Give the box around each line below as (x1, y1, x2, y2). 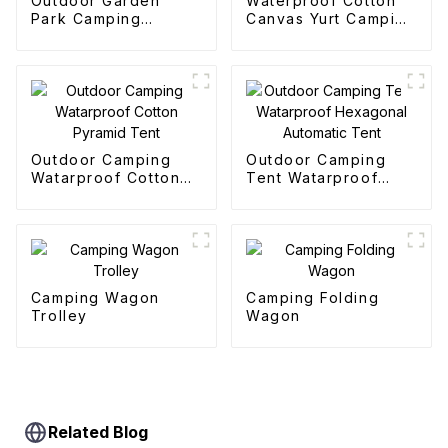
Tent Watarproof (245, 169, 379, 187)
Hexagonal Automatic (245, 187, 416, 205)
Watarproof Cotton (30, 169, 181, 187)
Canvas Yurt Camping (245, 10, 416, 28)
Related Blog (48, 422, 149, 442)
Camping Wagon (30, 289, 160, 307)
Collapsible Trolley (30, 28, 184, 46)
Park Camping (30, 10, 142, 28)
